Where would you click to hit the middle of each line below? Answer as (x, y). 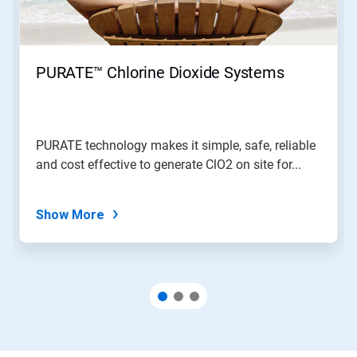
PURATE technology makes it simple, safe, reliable (176, 145)
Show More (70, 214)
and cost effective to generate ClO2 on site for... (169, 164)
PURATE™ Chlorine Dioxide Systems (160, 72)
